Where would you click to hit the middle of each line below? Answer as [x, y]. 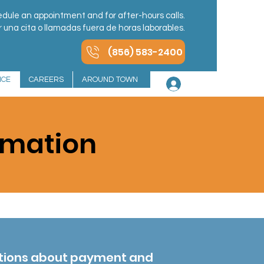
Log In [202, 84]
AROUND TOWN [110, 80]
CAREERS [46, 80]
